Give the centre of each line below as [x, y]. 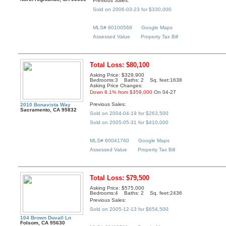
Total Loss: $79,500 [120, 178]
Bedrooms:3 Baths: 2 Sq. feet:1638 [136, 80]
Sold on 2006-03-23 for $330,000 [132, 9]
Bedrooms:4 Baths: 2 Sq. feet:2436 [136, 193]
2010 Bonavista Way [46, 105]
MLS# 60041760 [110, 140]
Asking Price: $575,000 [117, 188]
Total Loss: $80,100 [120, 65]
